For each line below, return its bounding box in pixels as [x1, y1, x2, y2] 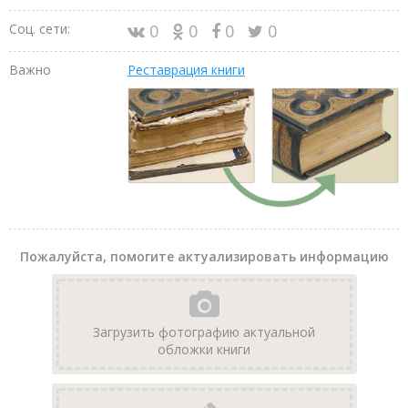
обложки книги [158, 341, 250, 359]
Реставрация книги [127, 60, 245, 78]
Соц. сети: [9, 19, 70, 37]
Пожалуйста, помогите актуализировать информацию [19, 248, 389, 266]
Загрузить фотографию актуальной [93, 323, 315, 342]
